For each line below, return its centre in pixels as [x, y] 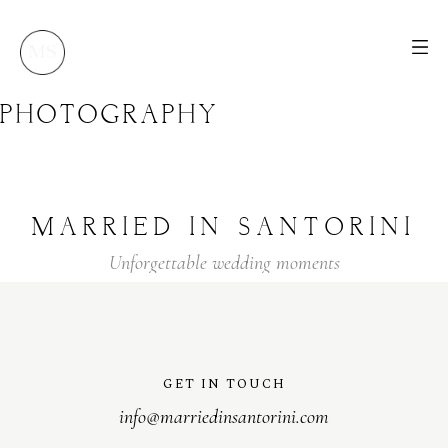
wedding [241, 263]
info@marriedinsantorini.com [224, 417]
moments [307, 263]
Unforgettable [157, 263]
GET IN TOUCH [224, 384]
